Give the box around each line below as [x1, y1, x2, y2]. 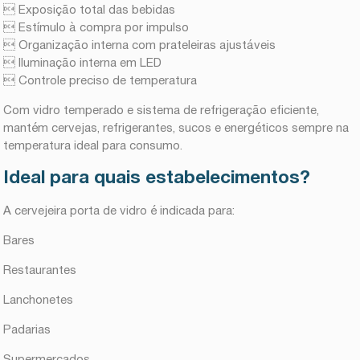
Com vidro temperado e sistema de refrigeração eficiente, [3, 104, 320, 117]
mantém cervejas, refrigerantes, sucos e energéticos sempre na [3, 122, 350, 134]
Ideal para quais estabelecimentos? [3, 170, 311, 187]
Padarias [3, 324, 51, 336]
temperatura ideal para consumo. [3, 140, 183, 152]
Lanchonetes [3, 294, 74, 306]
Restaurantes [3, 264, 77, 276]
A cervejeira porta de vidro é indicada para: [3, 205, 235, 217]
